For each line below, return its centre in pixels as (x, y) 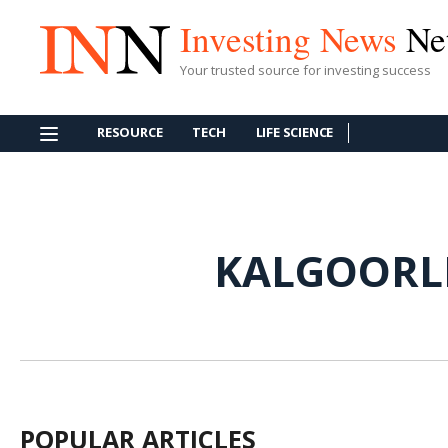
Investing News (293, 38)
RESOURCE (130, 132)
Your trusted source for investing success (305, 69)
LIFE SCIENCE (294, 132)
